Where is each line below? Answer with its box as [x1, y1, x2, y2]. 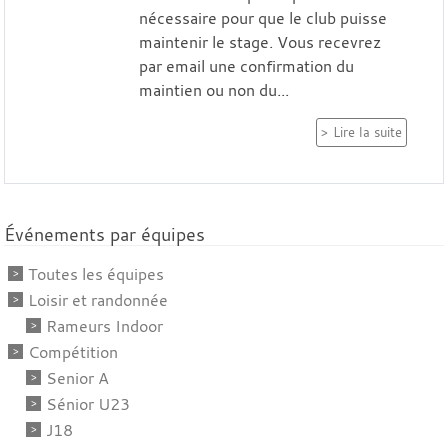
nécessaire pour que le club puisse [138, 6, 387, 29]
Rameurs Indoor [46, 314, 163, 337]
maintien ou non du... [138, 78, 289, 101]
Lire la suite [333, 123, 402, 141]
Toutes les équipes [28, 262, 164, 285]
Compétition [28, 340, 118, 363]
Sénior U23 [46, 392, 130, 415]
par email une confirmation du [138, 54, 354, 77]
